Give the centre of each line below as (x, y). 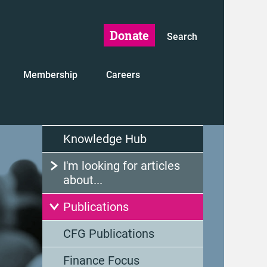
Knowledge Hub (105, 139)
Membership (50, 75)
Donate (129, 35)
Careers (123, 75)
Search (182, 37)
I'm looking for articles (122, 166)
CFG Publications (109, 234)
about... (83, 180)
